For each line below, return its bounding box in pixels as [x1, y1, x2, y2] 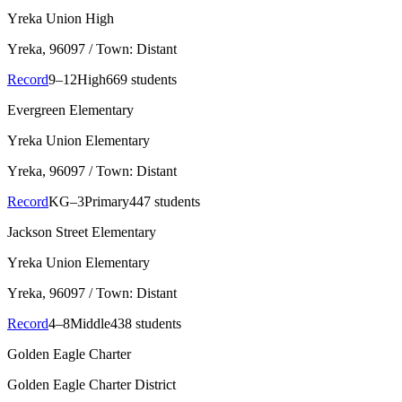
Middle [70, 316, 110, 332]
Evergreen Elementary [7, 102, 134, 118]
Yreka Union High [7, 11, 114, 27]
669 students [106, 72, 177, 88]
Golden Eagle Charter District [7, 377, 176, 393]
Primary [84, 194, 129, 210]
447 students [129, 194, 200, 210]
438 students [110, 316, 181, 332]
